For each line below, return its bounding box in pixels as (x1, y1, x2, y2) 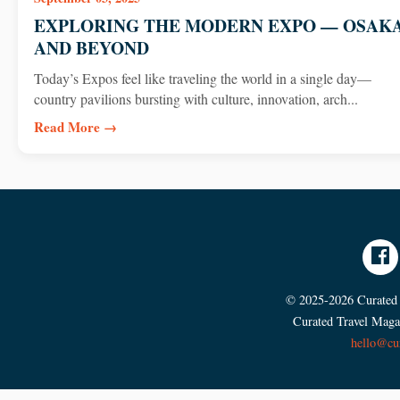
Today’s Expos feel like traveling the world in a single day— (33, 68, 371, 87)
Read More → (33, 116, 117, 137)
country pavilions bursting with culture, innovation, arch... (33, 88, 358, 108)
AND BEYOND (33, 35, 149, 62)
